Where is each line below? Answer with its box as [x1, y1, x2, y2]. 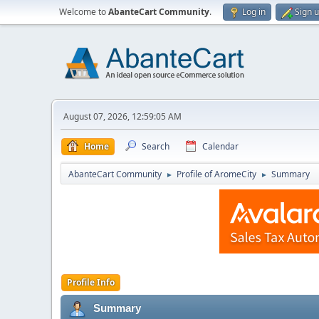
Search [142, 140, 169, 152]
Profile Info [67, 276, 115, 288]
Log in [242, 6, 266, 18]
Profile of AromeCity [177, 168, 256, 180]
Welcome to [59, 6, 108, 18]
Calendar [202, 140, 239, 152]
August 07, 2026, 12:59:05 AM [63, 110, 182, 122]
